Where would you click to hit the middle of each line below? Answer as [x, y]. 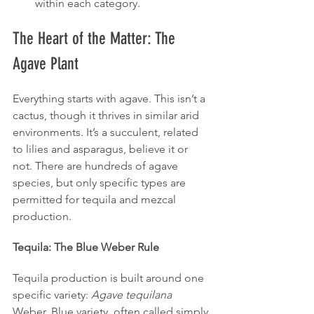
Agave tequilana [131, 294]
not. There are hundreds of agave [97, 165]
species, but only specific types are [101, 182]
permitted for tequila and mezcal [96, 199]
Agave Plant [46, 63]
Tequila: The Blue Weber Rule [86, 247]
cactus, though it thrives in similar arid [107, 115]
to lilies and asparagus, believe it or [102, 149]
